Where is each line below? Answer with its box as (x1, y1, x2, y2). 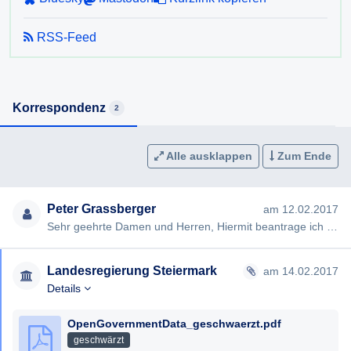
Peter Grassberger (47, 202, 156, 215)
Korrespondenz (13, 101, 106, 114)
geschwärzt (73, 335, 125, 346)
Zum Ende (277, 150, 331, 162)
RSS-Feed (34, 31, 96, 44)
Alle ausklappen (166, 150, 252, 162)
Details (47, 282, 84, 295)
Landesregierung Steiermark (47, 264, 217, 277)
